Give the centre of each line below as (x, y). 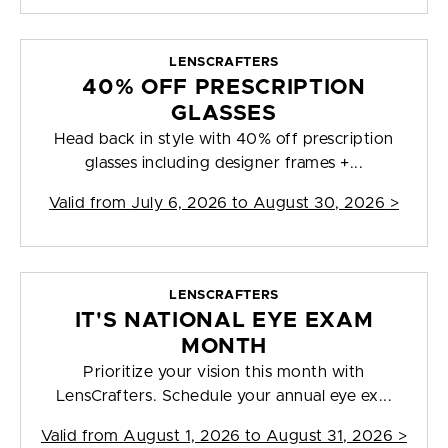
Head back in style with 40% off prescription (224, 139)
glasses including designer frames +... (224, 163)
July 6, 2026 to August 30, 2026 (258, 203)
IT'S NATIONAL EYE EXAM (224, 321)
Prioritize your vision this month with (224, 372)
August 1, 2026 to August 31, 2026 (258, 436)
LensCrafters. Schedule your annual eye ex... (224, 396)
